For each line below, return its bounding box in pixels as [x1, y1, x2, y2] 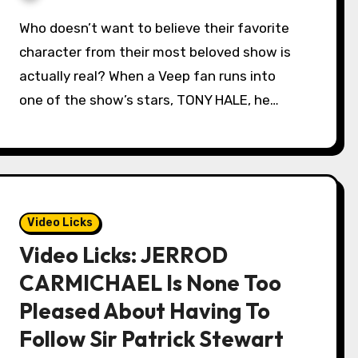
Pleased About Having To [19, 297, 271, 324]
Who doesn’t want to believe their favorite [19, 20, 31, 36]
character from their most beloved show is [19, 44, 292, 60]
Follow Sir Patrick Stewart [19, 325, 284, 352]
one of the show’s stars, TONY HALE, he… [19, 92, 280, 108]
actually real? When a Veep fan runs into [19, 68, 276, 84]
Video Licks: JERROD [19, 241, 229, 268]
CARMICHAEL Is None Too [19, 269, 282, 296]
